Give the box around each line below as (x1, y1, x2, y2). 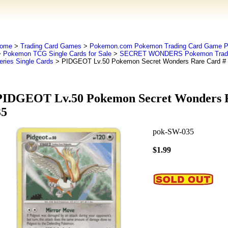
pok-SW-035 (152, 127, 194, 136)
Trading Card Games (20, 42, 81, 50)
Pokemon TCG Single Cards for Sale (3, 50, 111, 58)
